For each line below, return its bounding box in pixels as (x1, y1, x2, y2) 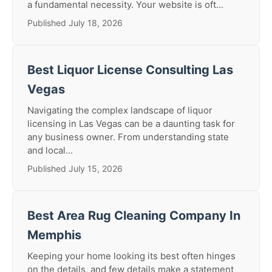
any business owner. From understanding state (27, 131, 229, 143)
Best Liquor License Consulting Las (27, 63, 233, 77)
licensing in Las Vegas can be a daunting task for (27, 118, 235, 129)
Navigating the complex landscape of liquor (27, 104, 212, 116)
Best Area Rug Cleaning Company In (27, 208, 240, 223)
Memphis (27, 228, 81, 242)
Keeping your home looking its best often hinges (27, 250, 236, 262)
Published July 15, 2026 (27, 163, 123, 174)
